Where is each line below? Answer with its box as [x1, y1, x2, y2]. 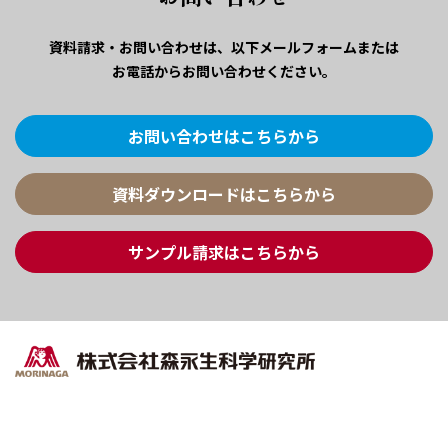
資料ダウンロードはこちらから [112, 181, 336, 206]
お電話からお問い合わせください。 [112, 60, 336, 81]
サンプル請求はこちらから [128, 239, 320, 264]
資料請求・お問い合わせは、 [49, 36, 231, 57]
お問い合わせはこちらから [128, 123, 320, 148]
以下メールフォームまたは [231, 36, 399, 57]
